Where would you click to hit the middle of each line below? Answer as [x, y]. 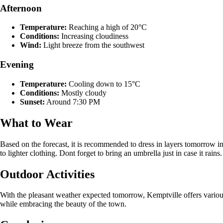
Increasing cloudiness [94, 36]
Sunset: [32, 102]
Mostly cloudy [83, 93]
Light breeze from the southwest [93, 45]
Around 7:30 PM [72, 102]
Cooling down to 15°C [104, 84]
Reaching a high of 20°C [107, 27]
